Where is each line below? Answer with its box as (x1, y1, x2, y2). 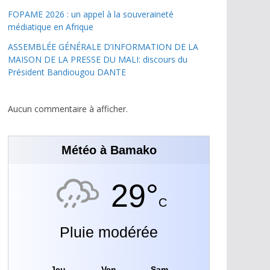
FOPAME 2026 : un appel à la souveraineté (8, 8, 174, 20)
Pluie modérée (60, 223, 158, 240)
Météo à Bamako (61, 143, 157, 157)
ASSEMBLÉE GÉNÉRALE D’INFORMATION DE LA (8, 40, 198, 52)
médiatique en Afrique (8, 20, 93, 33)
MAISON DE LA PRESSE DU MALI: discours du (8, 53, 187, 65)
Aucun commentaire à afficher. (8, 102, 128, 115)
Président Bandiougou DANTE (8, 66, 126, 78)
